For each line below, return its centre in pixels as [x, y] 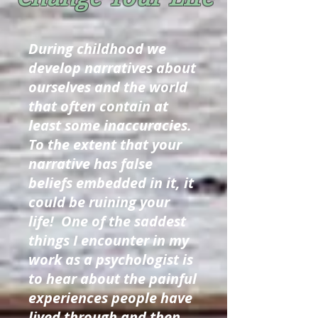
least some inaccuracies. [110, 125]
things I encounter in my [109, 240]
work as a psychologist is [111, 259]
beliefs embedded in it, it [111, 183]
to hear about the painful [113, 279]
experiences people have [110, 298]
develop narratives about [112, 68]
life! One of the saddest [107, 221]
